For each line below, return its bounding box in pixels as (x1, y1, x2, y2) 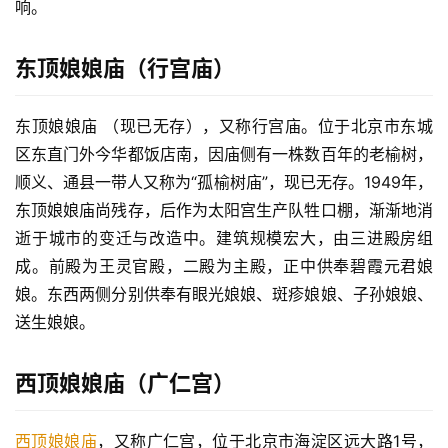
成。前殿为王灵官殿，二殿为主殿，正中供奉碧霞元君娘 (15, 256, 433, 277)
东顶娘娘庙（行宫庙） (15, 55, 235, 82)
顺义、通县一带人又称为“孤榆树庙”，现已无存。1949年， (15, 172, 433, 193)
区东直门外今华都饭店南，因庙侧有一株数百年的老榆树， (15, 144, 433, 165)
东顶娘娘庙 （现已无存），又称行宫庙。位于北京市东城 (15, 116, 433, 137)
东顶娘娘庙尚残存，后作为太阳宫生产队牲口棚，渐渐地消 (15, 200, 433, 221)
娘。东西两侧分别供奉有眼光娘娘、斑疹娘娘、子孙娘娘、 (15, 284, 433, 305)
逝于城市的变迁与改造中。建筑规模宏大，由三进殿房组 (15, 228, 433, 249)
